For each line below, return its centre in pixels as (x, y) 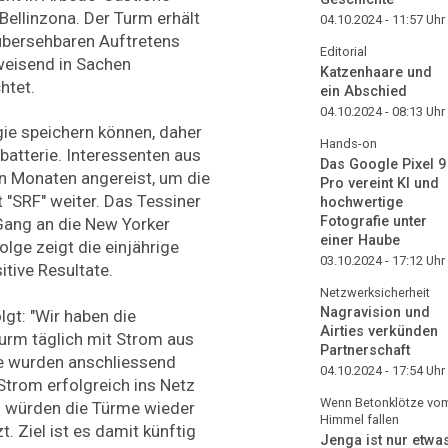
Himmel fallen (359, 420)
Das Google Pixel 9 (383, 164)
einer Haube (360, 240)
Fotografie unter (373, 221)
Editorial (343, 51)
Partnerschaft (365, 351)
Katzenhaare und (376, 72)
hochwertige (361, 202)
